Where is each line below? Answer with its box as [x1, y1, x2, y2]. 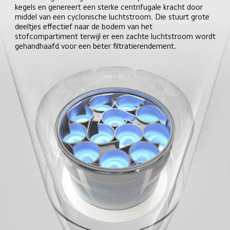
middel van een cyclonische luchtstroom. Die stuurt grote [15, 12, 212, 21]
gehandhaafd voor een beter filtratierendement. [15, 42, 177, 50]
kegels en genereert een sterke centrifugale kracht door [15, 3, 205, 11]
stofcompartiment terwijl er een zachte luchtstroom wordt [15, 32, 218, 40]
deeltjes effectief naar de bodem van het [15, 22, 155, 30]
